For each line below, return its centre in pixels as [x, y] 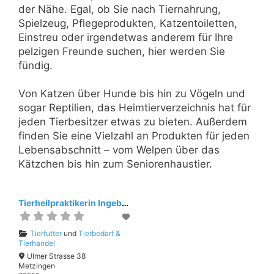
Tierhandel [37, 243]
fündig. [35, 65]
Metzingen [37, 266]
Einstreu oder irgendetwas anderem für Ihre [126, 37]
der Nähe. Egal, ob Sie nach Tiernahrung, [120, 9]
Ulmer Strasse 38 [56, 256]
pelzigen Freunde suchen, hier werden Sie [122, 51]
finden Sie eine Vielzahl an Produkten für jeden [134, 136]
